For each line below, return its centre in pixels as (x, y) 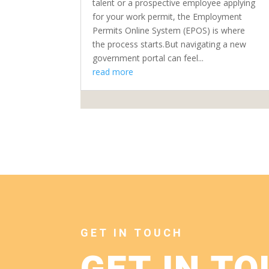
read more (113, 71)
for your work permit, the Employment (168, 16)
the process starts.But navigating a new (170, 44)
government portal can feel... (148, 58)
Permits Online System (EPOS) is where (169, 30)
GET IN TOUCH (132, 234)
